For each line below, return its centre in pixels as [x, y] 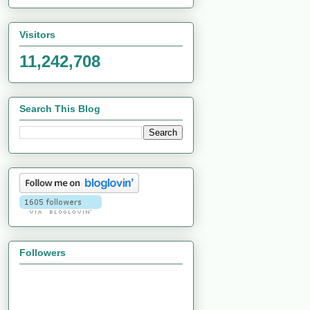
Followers [43, 253]
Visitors [37, 34]
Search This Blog [60, 108]
